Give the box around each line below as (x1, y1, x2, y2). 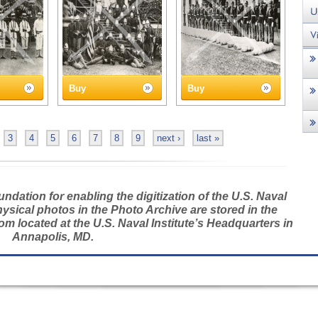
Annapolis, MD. (11, 230, 94, 243)
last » (197, 133, 219, 143)
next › (157, 133, 180, 143)
